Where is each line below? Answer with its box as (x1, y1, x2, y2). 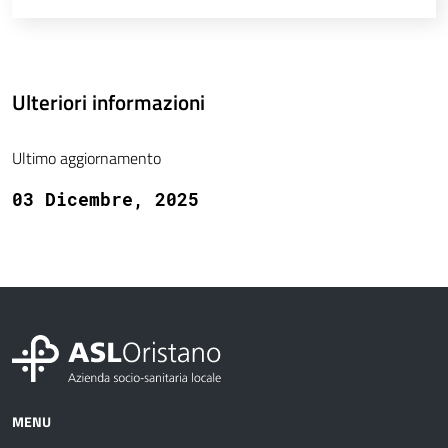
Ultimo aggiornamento (12, 146, 161, 171)
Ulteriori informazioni (12, 86, 205, 119)
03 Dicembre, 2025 (12, 187, 199, 212)
